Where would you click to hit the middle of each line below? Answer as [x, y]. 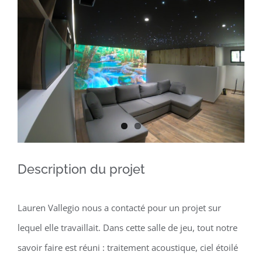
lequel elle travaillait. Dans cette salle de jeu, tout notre [127, 227]
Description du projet [81, 169]
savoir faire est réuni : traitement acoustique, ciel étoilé [128, 247]
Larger [30, 18]
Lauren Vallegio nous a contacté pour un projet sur [119, 207]
